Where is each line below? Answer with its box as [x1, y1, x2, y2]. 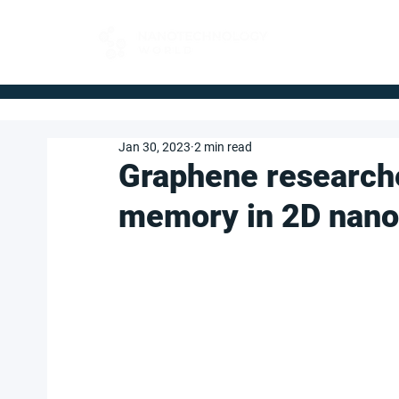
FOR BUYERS [297, 28, 370, 42]
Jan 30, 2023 [118, 140, 191, 154]
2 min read [194, 140, 252, 154]
